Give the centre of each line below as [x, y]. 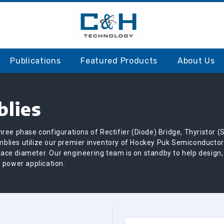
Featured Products [119, 61]
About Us [196, 61]
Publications [35, 61]
